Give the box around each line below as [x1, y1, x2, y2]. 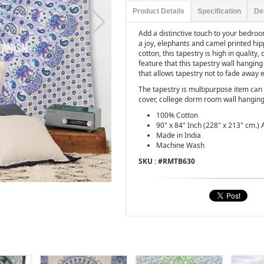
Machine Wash [156, 140, 204, 150]
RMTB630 [163, 156, 195, 166]
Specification [197, 7, 241, 15]
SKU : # [138, 156, 163, 166]
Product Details [133, 7, 184, 15]
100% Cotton [156, 110, 198, 120]
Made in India [156, 130, 201, 140]
